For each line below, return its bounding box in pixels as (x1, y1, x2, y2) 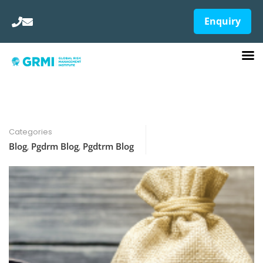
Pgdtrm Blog (83, 140, 134, 152)
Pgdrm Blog (31, 140, 79, 152)
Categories (9, 126, 52, 137)
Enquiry (204, 15, 241, 28)
